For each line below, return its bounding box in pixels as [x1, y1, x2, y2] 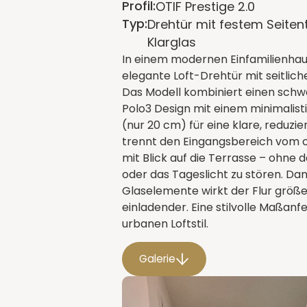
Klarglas [147, 34, 196, 51]
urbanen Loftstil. [122, 216, 208, 232]
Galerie [139, 251, 175, 267]
